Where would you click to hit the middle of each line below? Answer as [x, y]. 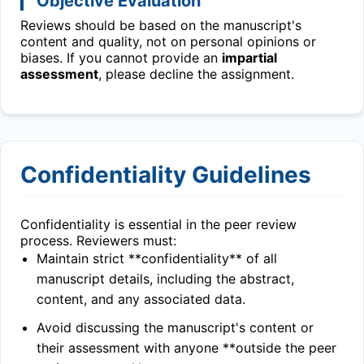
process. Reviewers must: [98, 240]
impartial [249, 58]
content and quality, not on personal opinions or [168, 41]
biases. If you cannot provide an [121, 58]
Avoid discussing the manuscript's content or [175, 327]
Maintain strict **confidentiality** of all [157, 258]
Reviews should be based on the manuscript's [161, 25]
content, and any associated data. [141, 299]
